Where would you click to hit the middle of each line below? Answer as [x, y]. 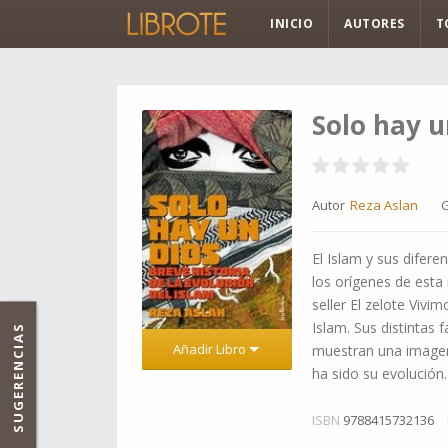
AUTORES [374, 23]
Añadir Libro [210, 349]
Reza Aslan [384, 205]
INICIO [291, 23]
